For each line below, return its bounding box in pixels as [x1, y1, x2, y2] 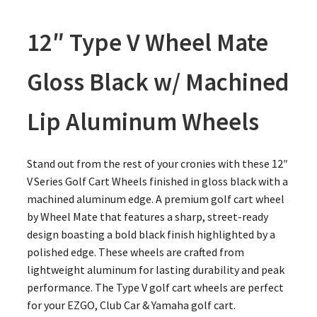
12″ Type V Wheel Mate [26, 26, 268, 58]
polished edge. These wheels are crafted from [26, 244, 244, 259]
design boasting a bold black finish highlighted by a [26, 226, 275, 241]
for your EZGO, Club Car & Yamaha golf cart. [26, 297, 236, 312]
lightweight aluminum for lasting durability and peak [26, 262, 284, 277]
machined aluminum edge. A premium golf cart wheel [26, 191, 284, 206]
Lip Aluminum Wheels [26, 105, 259, 137]
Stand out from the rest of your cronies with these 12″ [26, 156, 288, 171]
